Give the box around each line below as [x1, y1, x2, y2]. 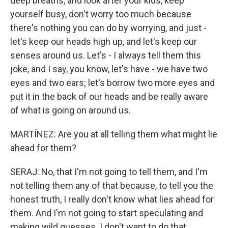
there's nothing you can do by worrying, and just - [10, 22, 207, 33]
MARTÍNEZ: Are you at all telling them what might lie [10, 129, 217, 139]
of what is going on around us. [10, 105, 131, 116]
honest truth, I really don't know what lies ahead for [10, 194, 214, 205]
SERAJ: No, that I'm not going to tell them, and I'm [10, 166, 208, 177]
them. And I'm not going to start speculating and [10, 208, 203, 218]
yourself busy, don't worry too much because [10, 9, 191, 19]
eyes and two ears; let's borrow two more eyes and [10, 77, 215, 88]
